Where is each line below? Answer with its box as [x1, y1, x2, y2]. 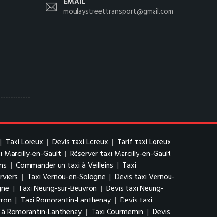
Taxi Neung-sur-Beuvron [18, 183, 97, 195]
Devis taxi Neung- [106, 183, 164, 195]
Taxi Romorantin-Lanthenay [21, 194, 111, 207]
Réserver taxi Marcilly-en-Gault [70, 148, 171, 160]
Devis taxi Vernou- [115, 171, 175, 184]
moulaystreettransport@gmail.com [63, 6, 173, 17]
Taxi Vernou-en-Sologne [27, 171, 106, 184]
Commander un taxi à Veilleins [16, 159, 113, 172]
